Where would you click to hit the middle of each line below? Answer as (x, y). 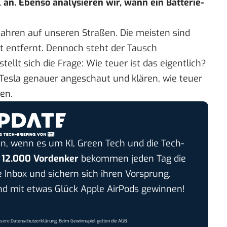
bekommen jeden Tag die (132, 158)
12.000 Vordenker (40, 158)
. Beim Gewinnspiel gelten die (88, 221)
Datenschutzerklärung (34, 221)
